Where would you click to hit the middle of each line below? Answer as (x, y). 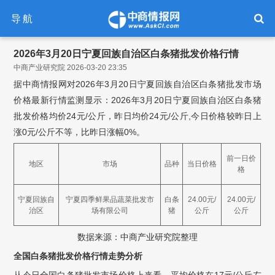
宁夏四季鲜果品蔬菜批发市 (110, 199)
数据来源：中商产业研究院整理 (137, 237)
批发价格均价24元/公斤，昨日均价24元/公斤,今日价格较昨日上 (137, 116)
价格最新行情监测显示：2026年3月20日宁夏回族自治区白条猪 (137, 100)
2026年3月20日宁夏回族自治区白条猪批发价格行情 (126, 54)
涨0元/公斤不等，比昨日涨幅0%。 (79, 132)
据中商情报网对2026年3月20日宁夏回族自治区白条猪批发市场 (137, 84)
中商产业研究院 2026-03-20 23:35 (71, 68)
